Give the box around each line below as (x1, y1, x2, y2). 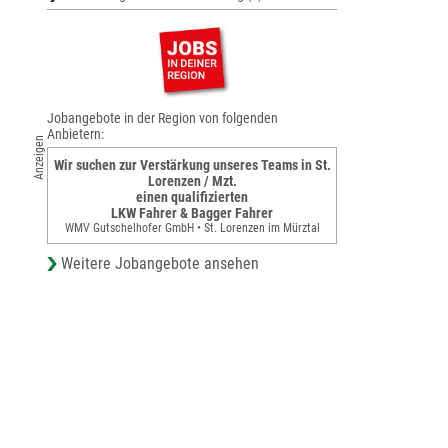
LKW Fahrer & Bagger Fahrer (111, 204, 273, 221)
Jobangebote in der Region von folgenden (47, 110, 278, 126)
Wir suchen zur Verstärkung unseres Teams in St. (53, 156, 331, 173)
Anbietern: (47, 126, 104, 142)
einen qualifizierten (136, 188, 248, 205)
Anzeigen (32, 135, 46, 180)
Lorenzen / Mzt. (147, 172, 237, 189)
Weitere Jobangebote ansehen (61, 254, 259, 273)
